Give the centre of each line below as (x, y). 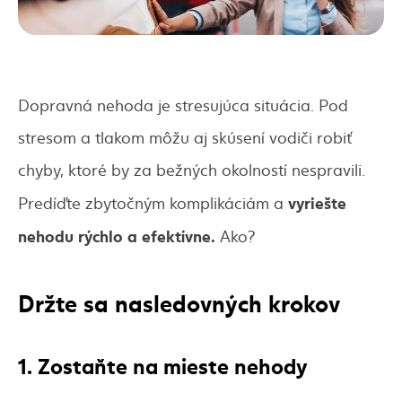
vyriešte (317, 202)
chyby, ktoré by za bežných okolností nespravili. (192, 170)
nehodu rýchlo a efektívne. (117, 236)
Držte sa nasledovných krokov (179, 302)
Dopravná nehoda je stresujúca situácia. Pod (183, 105)
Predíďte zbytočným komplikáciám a (153, 203)
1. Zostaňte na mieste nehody (163, 364)
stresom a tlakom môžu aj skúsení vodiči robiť (185, 137)
